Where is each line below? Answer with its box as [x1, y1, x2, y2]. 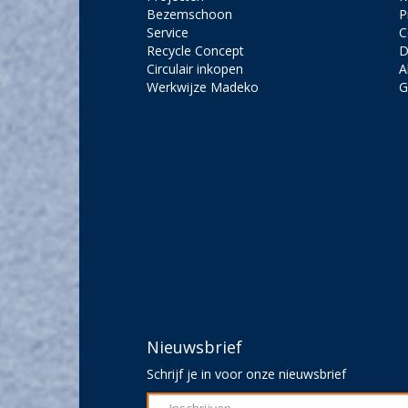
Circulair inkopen [146, 60, 243, 78]
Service [146, 24, 189, 42]
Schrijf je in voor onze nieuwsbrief [146, 365, 346, 383]
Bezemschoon [146, 5, 232, 24]
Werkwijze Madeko [146, 78, 259, 97]
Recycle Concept [146, 42, 244, 60]
